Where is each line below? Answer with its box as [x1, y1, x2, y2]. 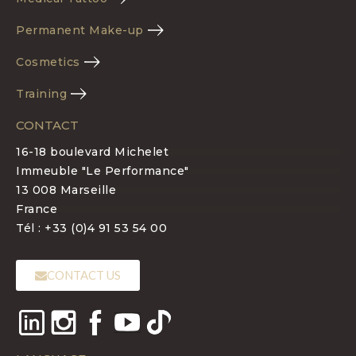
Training [16, 86, 67, 101]
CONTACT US [47, 267, 121, 282]
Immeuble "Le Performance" [16, 163, 189, 178]
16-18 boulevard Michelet [16, 144, 168, 159]
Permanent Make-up [16, 22, 144, 37]
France [16, 201, 57, 216]
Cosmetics [16, 54, 80, 69]
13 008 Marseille [16, 182, 116, 197]
